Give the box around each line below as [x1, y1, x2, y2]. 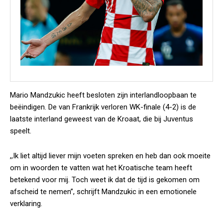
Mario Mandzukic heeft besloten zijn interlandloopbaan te [10, 91, 197, 100]
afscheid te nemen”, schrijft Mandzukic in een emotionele [10, 187, 197, 196]
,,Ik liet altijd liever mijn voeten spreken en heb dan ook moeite [10, 151, 211, 160]
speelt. [10, 126, 31, 135]
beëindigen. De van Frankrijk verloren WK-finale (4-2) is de [10, 103, 196, 111]
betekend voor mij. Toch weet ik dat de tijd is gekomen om [10, 175, 200, 184]
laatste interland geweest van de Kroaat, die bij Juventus [10, 114, 193, 123]
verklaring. [10, 199, 42, 208]
